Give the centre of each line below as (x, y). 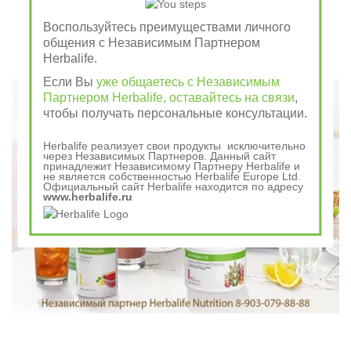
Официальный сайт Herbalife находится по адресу (174, 187)
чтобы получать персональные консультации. (175, 114)
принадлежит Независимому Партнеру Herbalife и (172, 166)
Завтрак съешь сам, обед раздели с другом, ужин (199, 9)
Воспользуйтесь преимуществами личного (167, 27)
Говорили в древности (129, 70)
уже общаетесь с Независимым (188, 82)
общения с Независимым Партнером (152, 43)
